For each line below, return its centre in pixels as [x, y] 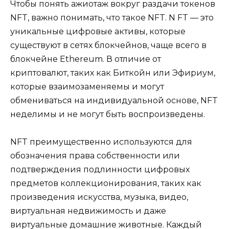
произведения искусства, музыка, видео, [99, 197]
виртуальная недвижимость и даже [88, 211]
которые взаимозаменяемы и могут [87, 86]
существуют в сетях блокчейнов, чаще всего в [108, 45]
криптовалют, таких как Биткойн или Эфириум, [113, 73]
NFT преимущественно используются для [101, 142]
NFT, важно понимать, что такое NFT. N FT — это [112, 17]
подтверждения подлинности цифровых [100, 169]
